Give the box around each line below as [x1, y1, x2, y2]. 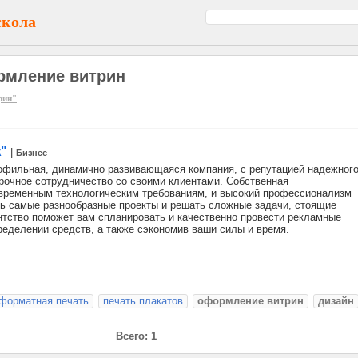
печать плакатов [103, 295, 183, 307]
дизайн [318, 295, 354, 307]
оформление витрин [197, 295, 304, 307]
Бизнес [16, 148, 47, 157]
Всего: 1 [115, 330, 157, 342]
